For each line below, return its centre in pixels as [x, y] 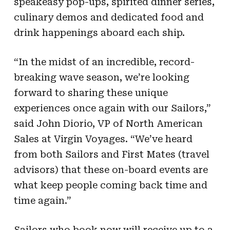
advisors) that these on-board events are [111, 169]
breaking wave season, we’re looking [101, 77]
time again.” [42, 200]
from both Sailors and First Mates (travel [111, 154]
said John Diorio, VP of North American [108, 123]
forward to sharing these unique [91, 92]
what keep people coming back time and [110, 185]
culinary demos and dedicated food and [109, 17]
